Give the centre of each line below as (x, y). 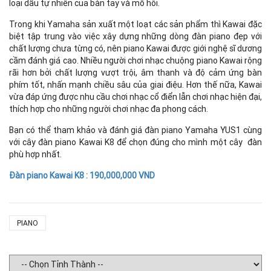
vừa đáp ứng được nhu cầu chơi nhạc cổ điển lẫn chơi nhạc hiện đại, (135, 97)
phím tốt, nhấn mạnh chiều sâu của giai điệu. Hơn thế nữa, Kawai (135, 85)
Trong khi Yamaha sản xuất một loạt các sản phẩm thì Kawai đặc (135, 24)
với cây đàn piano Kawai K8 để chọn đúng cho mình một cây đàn (135, 142)
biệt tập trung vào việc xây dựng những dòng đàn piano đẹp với (135, 37)
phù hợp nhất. (35, 155)
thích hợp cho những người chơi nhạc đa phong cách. (109, 109)
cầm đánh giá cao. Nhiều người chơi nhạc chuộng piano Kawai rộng (135, 61)
